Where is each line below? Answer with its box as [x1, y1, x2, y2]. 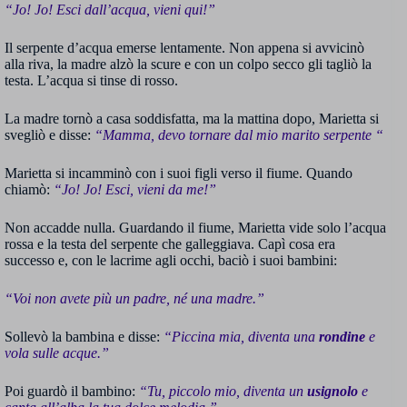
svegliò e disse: [5, 127, 94, 144]
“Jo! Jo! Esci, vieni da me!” [54, 182, 216, 198]
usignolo [307, 383, 358, 400]
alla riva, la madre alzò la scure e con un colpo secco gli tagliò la [5, 56, 372, 73]
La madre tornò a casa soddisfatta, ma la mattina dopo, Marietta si [5, 111, 379, 127]
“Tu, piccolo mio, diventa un [139, 383, 307, 400]
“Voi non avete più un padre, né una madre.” [5, 291, 264, 307]
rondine [319, 329, 365, 345]
